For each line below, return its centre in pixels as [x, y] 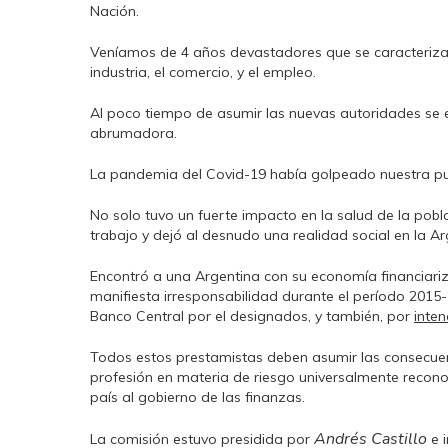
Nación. [114, 11]
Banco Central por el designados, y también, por [252, 316]
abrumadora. [133, 133]
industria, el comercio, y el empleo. [203, 72]
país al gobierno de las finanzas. [197, 397]
